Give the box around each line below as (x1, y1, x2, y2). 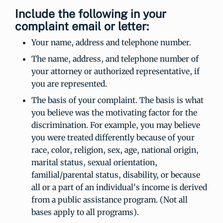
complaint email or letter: (15, 19, 149, 33)
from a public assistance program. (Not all (31, 195, 188, 205)
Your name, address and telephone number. (31, 37, 191, 47)
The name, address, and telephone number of (31, 54, 199, 64)
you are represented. (31, 79, 107, 89)
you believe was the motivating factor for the (31, 108, 197, 117)
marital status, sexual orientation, (31, 157, 157, 167)
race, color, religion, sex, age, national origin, (31, 145, 199, 155)
